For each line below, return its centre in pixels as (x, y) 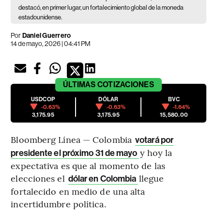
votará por (155, 140)
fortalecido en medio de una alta (78, 191)
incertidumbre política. (58, 203)
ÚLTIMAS (79, 84)
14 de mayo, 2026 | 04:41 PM (51, 43)
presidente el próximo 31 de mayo (75, 153)
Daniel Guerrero (46, 35)
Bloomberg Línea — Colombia (73, 139)
